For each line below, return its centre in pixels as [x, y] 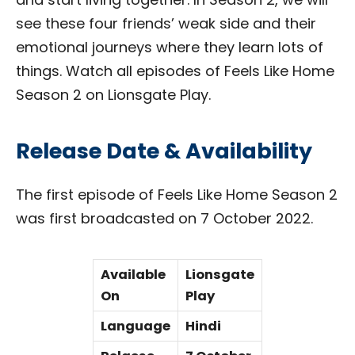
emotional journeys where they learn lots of [170, 47]
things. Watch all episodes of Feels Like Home [175, 71]
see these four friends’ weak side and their [166, 23]
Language [136, 326]
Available [133, 275]
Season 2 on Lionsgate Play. [115, 94]
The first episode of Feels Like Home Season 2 [177, 195]
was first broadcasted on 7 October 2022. [164, 219]
